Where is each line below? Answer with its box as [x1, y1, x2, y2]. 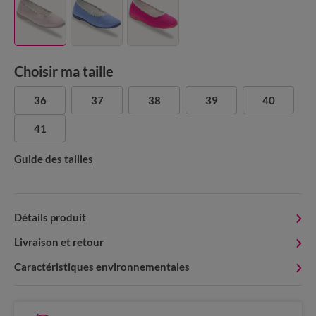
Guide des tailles [14, 152, 93, 166]
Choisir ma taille [14, 63, 114, 80]
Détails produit [14, 211, 86, 224]
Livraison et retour [14, 236, 104, 249]
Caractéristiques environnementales [14, 260, 190, 274]
